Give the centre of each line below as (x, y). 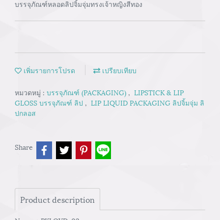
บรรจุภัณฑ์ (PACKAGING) (87, 92)
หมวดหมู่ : (31, 92)
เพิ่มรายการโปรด (48, 70)
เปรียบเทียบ (118, 70)
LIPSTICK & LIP (159, 92)
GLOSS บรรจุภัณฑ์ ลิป (50, 102)
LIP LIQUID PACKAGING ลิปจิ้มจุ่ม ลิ (148, 102)
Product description (57, 199)
